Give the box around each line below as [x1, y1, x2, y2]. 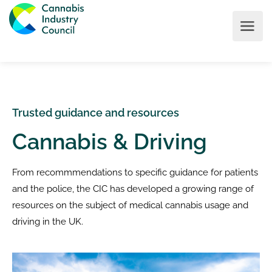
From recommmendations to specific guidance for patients [12, 167, 258, 178]
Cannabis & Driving [12, 129, 207, 154]
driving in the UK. [12, 216, 83, 227]
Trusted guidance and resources [12, 106, 179, 119]
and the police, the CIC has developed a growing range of [12, 183, 254, 194]
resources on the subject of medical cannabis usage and [12, 200, 248, 211]
